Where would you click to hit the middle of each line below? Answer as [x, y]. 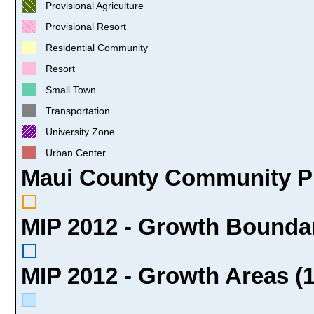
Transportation [78, 110]
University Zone [80, 131]
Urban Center [76, 152]
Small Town [71, 89]
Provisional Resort [86, 26]
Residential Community [97, 47]
